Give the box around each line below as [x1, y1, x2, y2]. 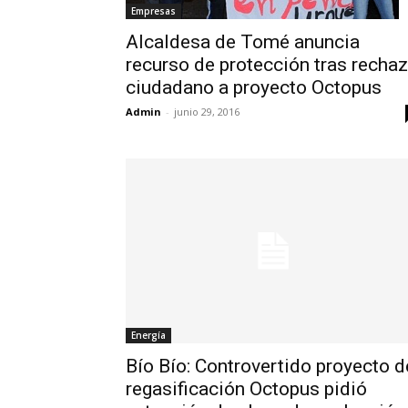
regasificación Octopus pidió [126, 377, 367, 400]
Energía [131, 328, 166, 342]
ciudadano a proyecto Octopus [126, 76, 382, 98]
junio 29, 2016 [174, 104, 240, 118]
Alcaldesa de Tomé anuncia [126, 30, 360, 53]
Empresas [131, 4, 176, 17]
